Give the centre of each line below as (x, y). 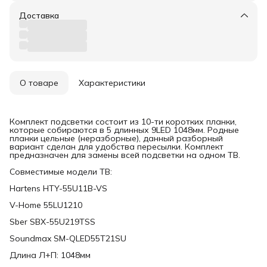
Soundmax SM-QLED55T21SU (68, 238)
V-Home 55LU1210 (46, 205)
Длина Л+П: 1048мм (50, 255)
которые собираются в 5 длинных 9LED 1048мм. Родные (124, 130)
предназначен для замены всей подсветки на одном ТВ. (125, 155)
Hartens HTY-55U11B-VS (58, 188)
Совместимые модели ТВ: (61, 171)
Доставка (39, 15)
